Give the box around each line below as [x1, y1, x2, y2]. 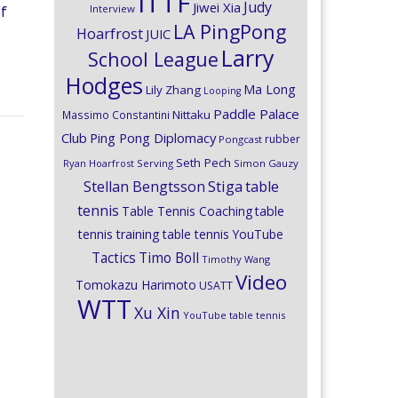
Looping [203, 84, 241, 97]
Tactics [92, 249, 136, 267]
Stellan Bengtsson [83, 177, 205, 196]
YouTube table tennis [182, 308, 285, 322]
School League [87, 46, 219, 72]
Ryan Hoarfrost [63, 156, 134, 170]
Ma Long [243, 81, 296, 98]
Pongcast [219, 132, 262, 146]
